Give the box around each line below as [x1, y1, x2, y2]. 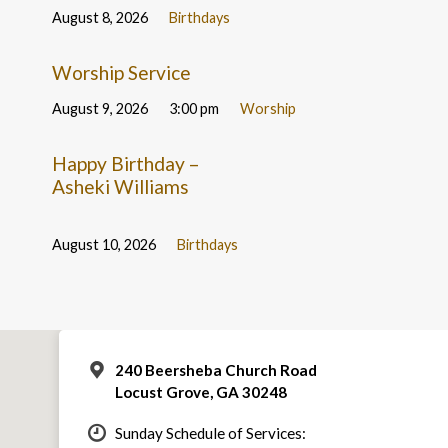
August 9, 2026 [52, 99, 149, 117]
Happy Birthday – [52, 151, 201, 175]
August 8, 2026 [52, 9, 149, 27]
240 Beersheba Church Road [114, 360, 317, 379]
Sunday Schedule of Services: [114, 423, 306, 442]
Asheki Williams [52, 174, 190, 198]
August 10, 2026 [52, 236, 157, 253]
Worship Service [52, 61, 192, 85]
